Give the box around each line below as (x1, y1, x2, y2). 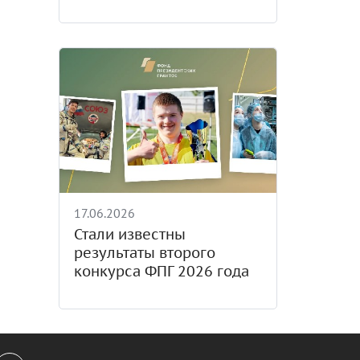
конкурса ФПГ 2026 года (73, 262, 249, 280)
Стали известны (73, 225, 186, 243)
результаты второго (73, 243, 215, 262)
